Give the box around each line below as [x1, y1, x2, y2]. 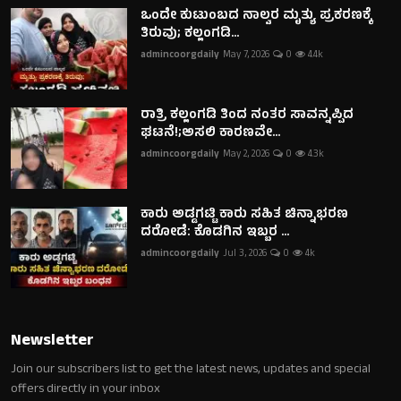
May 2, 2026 [223, 146, 269, 163]
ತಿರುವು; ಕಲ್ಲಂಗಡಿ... [141, 22, 239, 46]
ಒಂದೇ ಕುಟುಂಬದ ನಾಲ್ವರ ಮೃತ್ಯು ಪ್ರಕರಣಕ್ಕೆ [141, 4, 372, 28]
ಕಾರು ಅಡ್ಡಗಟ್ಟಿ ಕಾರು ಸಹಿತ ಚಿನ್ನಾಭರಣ [141, 203, 348, 226]
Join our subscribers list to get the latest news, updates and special [11, 359, 371, 380]
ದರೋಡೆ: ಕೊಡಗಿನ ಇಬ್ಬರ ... [141, 221, 289, 244]
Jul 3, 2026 [223, 245, 267, 262]
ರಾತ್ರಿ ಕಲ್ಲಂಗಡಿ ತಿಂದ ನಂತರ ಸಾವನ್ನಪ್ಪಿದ [141, 104, 354, 127]
